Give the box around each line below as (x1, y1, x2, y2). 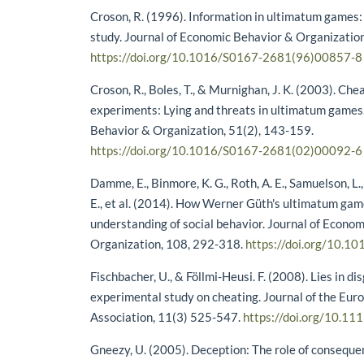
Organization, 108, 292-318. (90, 236, 246, 251)
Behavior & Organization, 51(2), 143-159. (90, 122, 314, 137)
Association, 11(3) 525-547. (90, 309, 244, 324)
